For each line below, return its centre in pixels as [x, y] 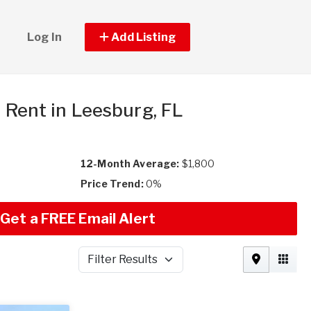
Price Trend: [112, 184]
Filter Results [109, 266]
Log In [44, 37]
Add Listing [142, 37]
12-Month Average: [130, 163]
